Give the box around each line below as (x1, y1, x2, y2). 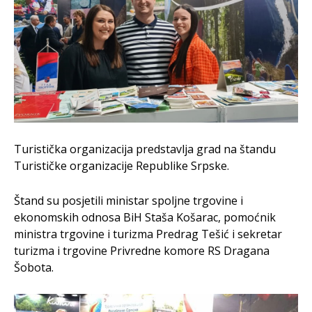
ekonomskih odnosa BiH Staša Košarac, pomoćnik (14, 209, 276, 225)
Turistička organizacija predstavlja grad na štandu (14, 141, 276, 157)
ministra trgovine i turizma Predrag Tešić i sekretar (14, 226, 282, 242)
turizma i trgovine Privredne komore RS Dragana (14, 242, 270, 258)
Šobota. (14, 259, 54, 275)
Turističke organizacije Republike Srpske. (14, 157, 229, 173)
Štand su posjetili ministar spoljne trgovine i (14, 192, 243, 208)
